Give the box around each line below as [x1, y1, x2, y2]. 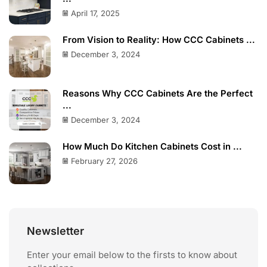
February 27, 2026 [71, 156, 138, 166]
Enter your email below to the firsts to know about [27, 249, 237, 260]
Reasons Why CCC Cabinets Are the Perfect [63, 88, 253, 99]
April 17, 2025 [71, 8, 120, 18]
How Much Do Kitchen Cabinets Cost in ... [63, 141, 242, 152]
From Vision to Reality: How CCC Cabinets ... [63, 35, 255, 46]
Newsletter [27, 224, 84, 237]
